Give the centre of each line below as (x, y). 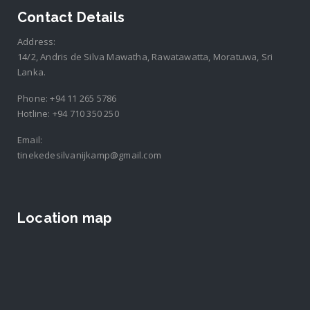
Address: (37, 42)
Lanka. (32, 72)
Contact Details (71, 18)
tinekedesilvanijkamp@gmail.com (89, 155)
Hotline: (35, 114)
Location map (65, 218)
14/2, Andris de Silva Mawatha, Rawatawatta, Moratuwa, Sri (145, 57)
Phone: (34, 99)
